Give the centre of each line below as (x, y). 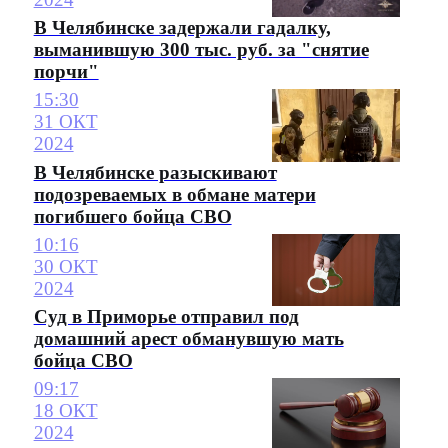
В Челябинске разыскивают (155, 172)
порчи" (66, 72)
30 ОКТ (65, 266)
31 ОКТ (65, 122)
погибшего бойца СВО (132, 216)
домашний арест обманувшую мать (188, 338)
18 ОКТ (65, 411)
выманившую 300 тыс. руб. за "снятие (201, 50)
